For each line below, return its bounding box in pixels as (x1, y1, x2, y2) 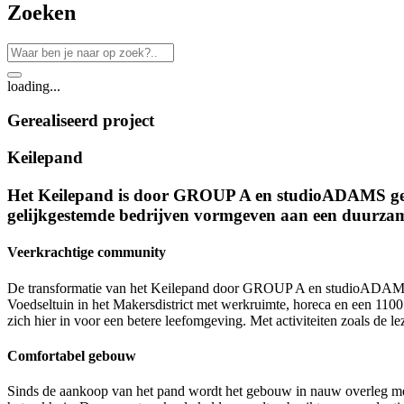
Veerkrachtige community (7, 244, 166, 261)
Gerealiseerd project (7, 111, 154, 131)
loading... (7, 78, 60, 94)
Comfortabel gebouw (7, 347, 136, 363)
